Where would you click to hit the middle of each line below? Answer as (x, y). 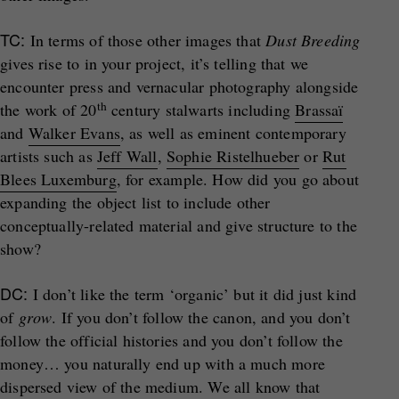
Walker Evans (74, 133)
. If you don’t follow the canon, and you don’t (201, 317)
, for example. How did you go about (238, 179)
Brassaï (319, 110)
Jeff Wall (127, 156)
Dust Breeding (313, 40)
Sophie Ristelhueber (233, 156)
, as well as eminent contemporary (233, 133)
